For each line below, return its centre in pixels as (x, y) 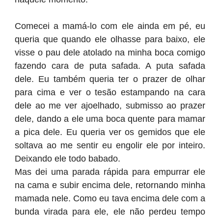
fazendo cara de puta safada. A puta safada (110, 66)
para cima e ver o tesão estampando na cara (110, 92)
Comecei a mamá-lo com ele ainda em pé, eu (110, 26)
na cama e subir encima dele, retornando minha (110, 185)
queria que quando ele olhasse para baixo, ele (110, 39)
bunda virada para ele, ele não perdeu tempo (110, 212)
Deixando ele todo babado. (68, 159)
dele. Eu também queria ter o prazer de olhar (110, 79)
